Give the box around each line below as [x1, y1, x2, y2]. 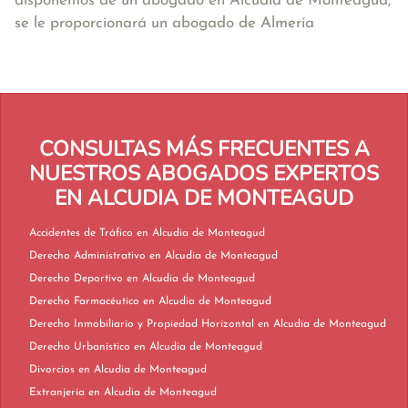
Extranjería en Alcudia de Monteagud [88, 387, 217, 398]
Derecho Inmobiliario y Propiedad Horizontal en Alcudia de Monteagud [258, 319, 386, 330]
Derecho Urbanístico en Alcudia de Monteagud [134, 342, 262, 352]
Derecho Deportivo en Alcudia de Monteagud [127, 273, 255, 284]
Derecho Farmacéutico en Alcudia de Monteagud [143, 296, 271, 307]
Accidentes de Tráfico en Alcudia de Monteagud [137, 228, 265, 239]
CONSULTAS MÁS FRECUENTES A [38, 135, 370, 163]
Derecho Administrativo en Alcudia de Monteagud [149, 250, 278, 261]
